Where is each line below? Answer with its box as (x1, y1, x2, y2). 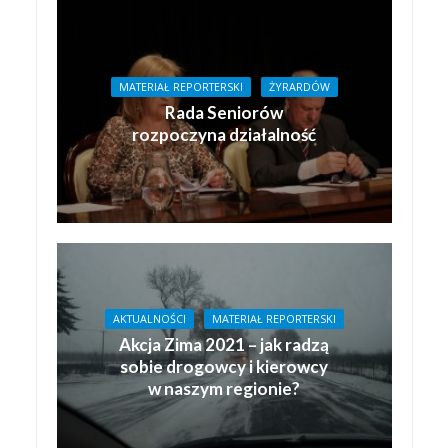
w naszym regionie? (148, 378, 300, 400)
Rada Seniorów (165, 102, 283, 124)
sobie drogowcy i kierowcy (120, 356, 328, 378)
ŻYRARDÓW (268, 80, 330, 95)
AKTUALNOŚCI (112, 312, 186, 327)
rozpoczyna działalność (132, 124, 316, 146)
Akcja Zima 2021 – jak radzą (119, 334, 329, 356)
